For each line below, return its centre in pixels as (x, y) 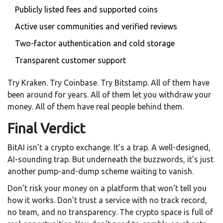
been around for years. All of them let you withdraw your (109, 95)
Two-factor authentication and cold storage (95, 44)
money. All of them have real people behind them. (96, 107)
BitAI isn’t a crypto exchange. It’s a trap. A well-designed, (109, 148)
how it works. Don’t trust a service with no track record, (107, 200)
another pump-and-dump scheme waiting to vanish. (101, 171)
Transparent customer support (70, 60)
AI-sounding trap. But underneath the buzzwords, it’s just (111, 160)
